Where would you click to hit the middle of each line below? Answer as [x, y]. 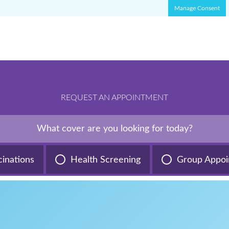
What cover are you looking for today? [114, 129]
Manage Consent [197, 8]
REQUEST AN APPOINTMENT [114, 98]
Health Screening [106, 160]
